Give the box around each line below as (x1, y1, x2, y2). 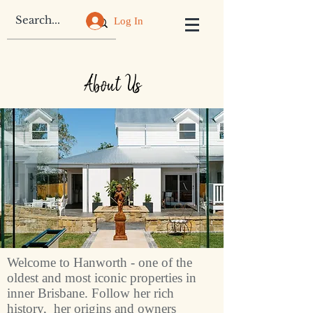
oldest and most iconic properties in (7, 270, 196, 285)
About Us (83, 70, 140, 101)
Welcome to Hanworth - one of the (7, 255, 192, 270)
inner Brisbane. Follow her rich (7, 286, 174, 300)
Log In (114, 15, 144, 27)
